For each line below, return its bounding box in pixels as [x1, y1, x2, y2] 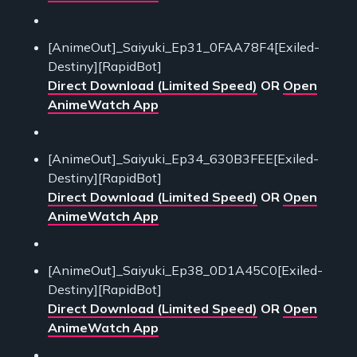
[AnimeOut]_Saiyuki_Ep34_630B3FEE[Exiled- [48, 151, 319, 167]
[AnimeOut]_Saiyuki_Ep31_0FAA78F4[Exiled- [48, 39, 320, 56]
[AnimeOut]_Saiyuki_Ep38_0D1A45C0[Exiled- [48, 262, 323, 279]
